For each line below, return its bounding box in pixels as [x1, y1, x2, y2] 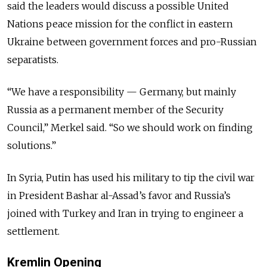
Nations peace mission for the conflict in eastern [7, 18, 233, 30]
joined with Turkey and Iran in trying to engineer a [7, 207, 243, 220]
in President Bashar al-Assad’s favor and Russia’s [7, 190, 231, 202]
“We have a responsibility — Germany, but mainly [7, 86, 236, 98]
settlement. [7, 225, 60, 238]
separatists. [7, 54, 58, 66]
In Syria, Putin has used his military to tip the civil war [7, 172, 254, 184]
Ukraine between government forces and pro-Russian [7, 36, 257, 48]
